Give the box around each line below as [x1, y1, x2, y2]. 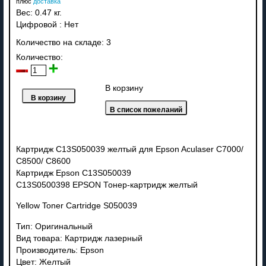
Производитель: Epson [15, 245, 104, 255]
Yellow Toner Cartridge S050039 [15, 201, 137, 210]
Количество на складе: [15, 37, 106, 47]
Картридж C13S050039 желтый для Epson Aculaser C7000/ [15, 144, 243, 154]
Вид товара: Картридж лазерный [15, 233, 142, 243]
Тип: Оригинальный [15, 221, 93, 231]
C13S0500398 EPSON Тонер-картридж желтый [15, 180, 198, 189]
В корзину [104, 83, 143, 93]
